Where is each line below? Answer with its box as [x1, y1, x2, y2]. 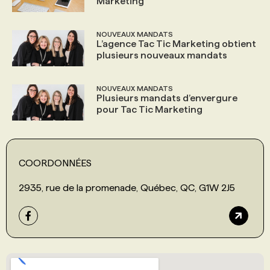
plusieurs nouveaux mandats [96, 49, 227, 60]
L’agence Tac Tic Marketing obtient [96, 38, 256, 49]
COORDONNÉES [19, 157, 92, 168]
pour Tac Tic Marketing [96, 104, 202, 115]
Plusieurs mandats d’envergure [96, 92, 237, 103]
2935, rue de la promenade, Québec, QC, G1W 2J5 [19, 182, 235, 193]
